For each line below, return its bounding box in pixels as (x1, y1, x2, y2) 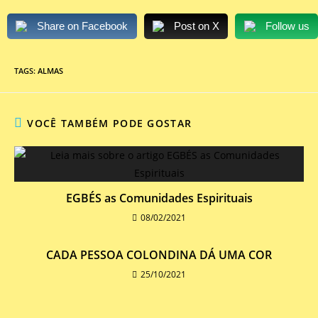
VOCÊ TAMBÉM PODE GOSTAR (27, 116, 192, 130)
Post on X (174, 20, 219, 32)
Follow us (265, 20, 309, 32)
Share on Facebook (37, 20, 128, 32)
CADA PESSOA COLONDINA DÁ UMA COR (46, 247, 272, 263)
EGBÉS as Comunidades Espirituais (65, 190, 253, 206)
